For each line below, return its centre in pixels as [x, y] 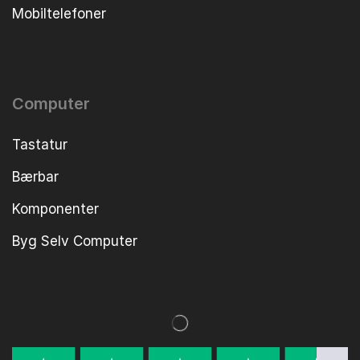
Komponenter [55, 209]
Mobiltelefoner [59, 14]
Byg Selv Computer [75, 241]
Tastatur [40, 144]
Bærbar [35, 176]
